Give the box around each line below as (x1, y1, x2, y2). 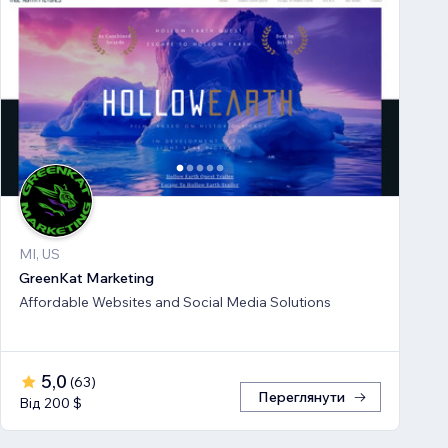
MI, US (19, 245, 60, 264)
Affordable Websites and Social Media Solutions (19, 293, 331, 312)
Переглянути (258, 388, 345, 407)
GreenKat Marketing (19, 269, 154, 288)
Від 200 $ (19, 394, 82, 413)
